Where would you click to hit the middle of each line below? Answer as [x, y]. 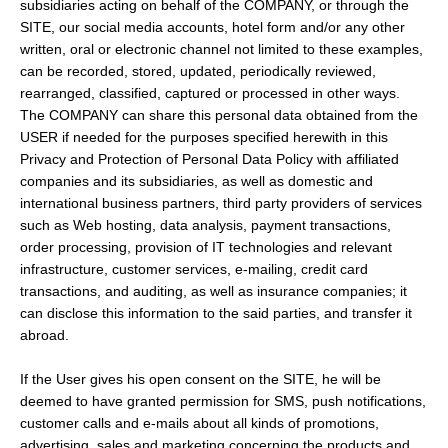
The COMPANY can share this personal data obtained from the [219, 115]
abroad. [44, 335]
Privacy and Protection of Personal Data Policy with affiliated [209, 159]
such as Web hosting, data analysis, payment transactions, [205, 225]
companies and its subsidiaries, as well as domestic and [196, 181]
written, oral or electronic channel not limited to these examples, [221, 49]
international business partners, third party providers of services [221, 203]
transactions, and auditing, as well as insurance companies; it [213, 291]
